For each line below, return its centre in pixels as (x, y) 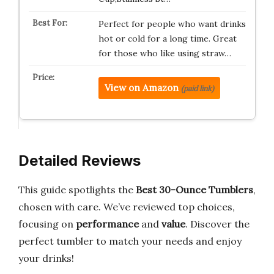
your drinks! (46, 258)
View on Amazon (141, 88)
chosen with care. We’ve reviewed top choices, (127, 207)
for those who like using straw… (165, 53)
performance (107, 224)
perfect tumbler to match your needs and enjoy (130, 241)
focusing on (47, 224)
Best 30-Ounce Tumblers (194, 190)
